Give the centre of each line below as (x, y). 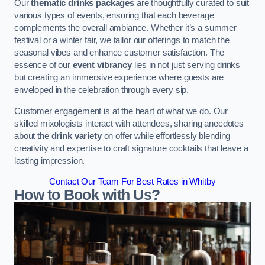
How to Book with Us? (87, 195)
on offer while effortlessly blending (166, 136)
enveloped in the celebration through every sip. (102, 90)
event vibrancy (102, 65)
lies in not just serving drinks (186, 65)
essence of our (43, 65)
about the (33, 136)
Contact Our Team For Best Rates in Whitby (132, 182)
